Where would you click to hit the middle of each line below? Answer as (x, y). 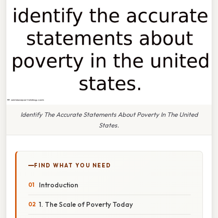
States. (109, 125)
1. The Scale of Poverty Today (86, 204)
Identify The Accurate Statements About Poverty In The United (109, 114)
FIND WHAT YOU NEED (73, 165)
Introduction (59, 185)
